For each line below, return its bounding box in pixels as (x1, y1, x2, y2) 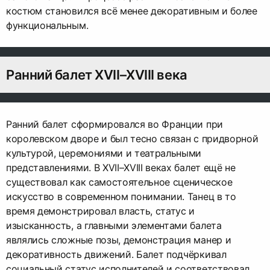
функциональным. (6, 19, 89, 31)
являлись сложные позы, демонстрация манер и (6, 233, 231, 246)
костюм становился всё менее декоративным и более (6, 4, 257, 17)
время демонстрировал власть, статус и (6, 204, 195, 217)
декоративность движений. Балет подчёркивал (6, 248, 227, 260)
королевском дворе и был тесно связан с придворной (6, 132, 259, 145)
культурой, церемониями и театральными (6, 146, 202, 159)
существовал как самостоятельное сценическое (6, 175, 233, 188)
